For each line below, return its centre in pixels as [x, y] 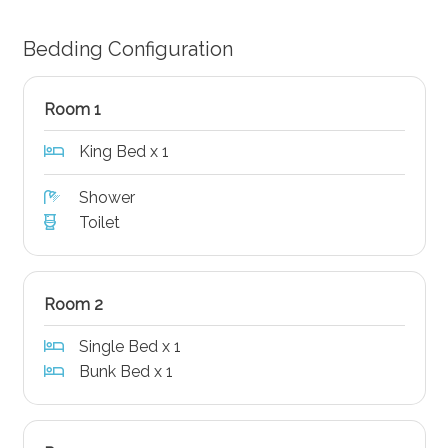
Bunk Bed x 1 [125, 371]
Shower [106, 197]
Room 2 [73, 304]
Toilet [99, 222]
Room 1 [72, 109]
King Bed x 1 [123, 151]
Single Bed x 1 [129, 346]
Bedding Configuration [127, 48]
